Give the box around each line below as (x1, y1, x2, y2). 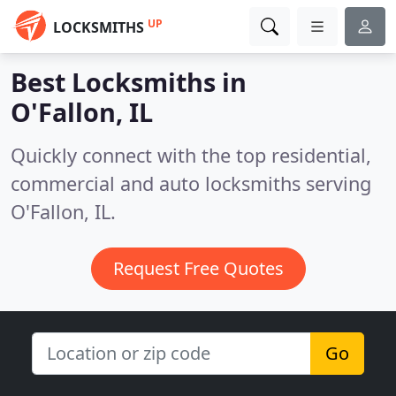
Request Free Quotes (112, 256, 284, 280)
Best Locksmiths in (11, 65, 247, 99)
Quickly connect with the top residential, (11, 142, 371, 168)
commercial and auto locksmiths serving (11, 171, 371, 196)
